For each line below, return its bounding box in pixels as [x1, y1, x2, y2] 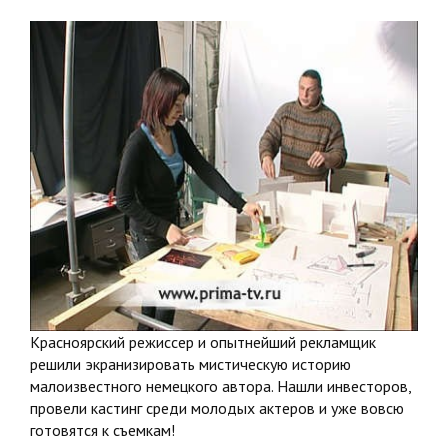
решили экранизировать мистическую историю [30, 354, 351, 375]
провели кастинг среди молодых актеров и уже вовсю [30, 398, 404, 419]
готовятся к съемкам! [30, 420, 175, 441]
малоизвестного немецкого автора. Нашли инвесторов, [30, 376, 411, 397]
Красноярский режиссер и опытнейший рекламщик [30, 332, 376, 353]
